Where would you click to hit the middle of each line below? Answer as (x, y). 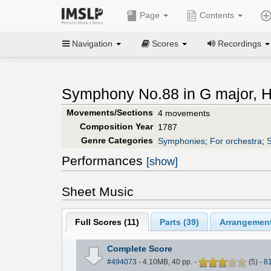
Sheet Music (98, 191)
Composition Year (116, 126)
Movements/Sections (109, 112)
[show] (162, 161)
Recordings (240, 43)
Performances (104, 160)
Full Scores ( (101, 222)
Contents (217, 15)
